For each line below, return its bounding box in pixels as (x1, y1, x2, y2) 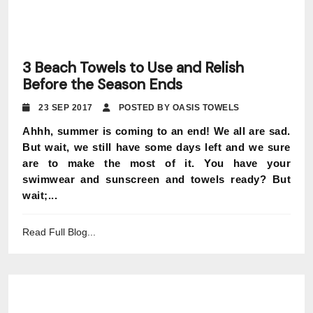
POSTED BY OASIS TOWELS (116, 103, 240, 112)
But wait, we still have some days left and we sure (22, 141, 291, 153)
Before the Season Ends (22, 75, 182, 94)
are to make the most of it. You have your (22, 157, 291, 169)
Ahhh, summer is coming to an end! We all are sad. (22, 125, 291, 137)
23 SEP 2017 (36, 103, 103, 112)
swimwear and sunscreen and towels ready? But (22, 173, 291, 185)
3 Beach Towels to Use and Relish (22, 58, 244, 78)
